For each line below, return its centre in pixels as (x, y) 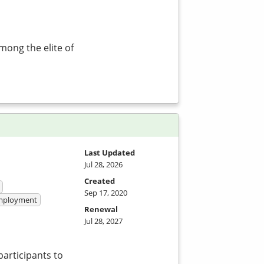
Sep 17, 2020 (106, 193)
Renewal (101, 209)
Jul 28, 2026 (103, 165)
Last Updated (110, 153)
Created (100, 181)
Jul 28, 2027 (103, 221)
